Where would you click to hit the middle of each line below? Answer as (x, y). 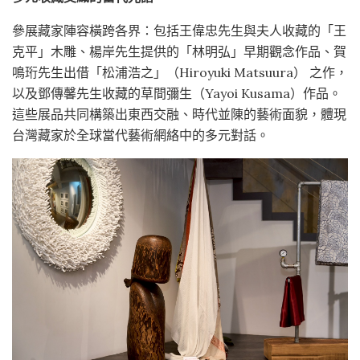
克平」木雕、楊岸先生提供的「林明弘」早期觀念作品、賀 (179, 52)
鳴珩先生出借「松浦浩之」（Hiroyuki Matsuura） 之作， (180, 73)
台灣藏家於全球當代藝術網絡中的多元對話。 (141, 135)
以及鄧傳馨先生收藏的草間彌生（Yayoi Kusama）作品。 (177, 94)
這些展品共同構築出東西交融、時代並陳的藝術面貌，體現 (179, 115)
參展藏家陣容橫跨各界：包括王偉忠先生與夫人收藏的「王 (179, 31)
